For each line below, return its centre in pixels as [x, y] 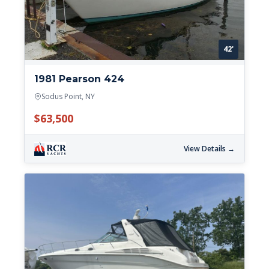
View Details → [209, 148]
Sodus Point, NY [68, 96]
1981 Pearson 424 [79, 79]
